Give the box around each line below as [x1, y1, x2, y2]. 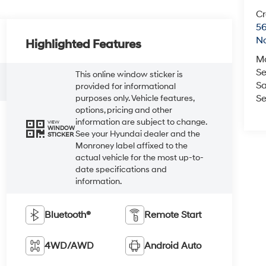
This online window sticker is [75, 69, 183, 80]
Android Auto [144, 240, 202, 252]
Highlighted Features [26, 37, 142, 52]
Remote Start [144, 209, 202, 221]
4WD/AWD [45, 240, 94, 252]
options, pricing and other [75, 105, 173, 116]
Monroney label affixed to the [75, 141, 188, 151]
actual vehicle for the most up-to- [75, 153, 204, 163]
